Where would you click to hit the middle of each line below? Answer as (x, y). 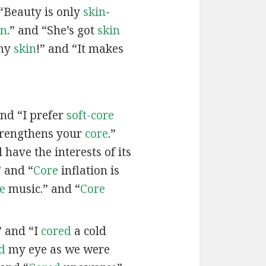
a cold (88, 231)
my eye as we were (57, 250)
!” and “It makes (80, 48)
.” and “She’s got (52, 30)
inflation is (88, 170)
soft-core (90, 115)
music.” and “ (42, 189)
